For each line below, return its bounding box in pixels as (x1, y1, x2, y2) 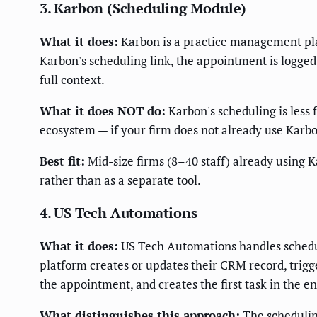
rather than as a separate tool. (40, 171, 201, 188)
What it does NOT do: (40, 102, 166, 119)
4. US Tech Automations (40, 202, 197, 222)
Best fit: (40, 152, 85, 169)
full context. (40, 71, 105, 88)
